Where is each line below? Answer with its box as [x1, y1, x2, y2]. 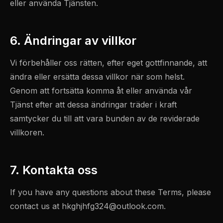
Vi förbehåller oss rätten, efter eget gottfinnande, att [10, 58, 207, 68]
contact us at [10, 201, 62, 211]
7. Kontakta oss [10, 163, 98, 177]
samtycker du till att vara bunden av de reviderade [10, 113, 200, 123]
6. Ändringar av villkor [10, 33, 136, 48]
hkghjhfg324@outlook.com [62, 201, 164, 211]
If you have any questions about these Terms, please [10, 187, 211, 197]
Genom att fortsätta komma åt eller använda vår [10, 86, 192, 96]
